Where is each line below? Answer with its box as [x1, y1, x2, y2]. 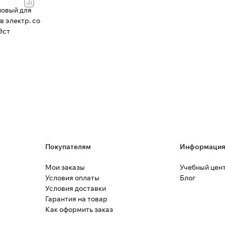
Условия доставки [45, 184, 106, 193]
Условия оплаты [45, 173, 99, 182]
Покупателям [45, 142, 91, 151]
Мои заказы [45, 163, 85, 172]
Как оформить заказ [45, 205, 113, 214]
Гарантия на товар [45, 194, 107, 203]
